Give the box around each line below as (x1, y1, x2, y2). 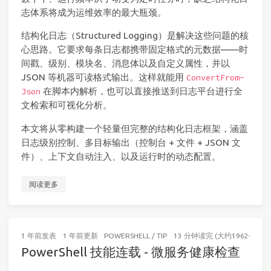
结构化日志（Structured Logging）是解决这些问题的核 (21, 30, 249, 41)
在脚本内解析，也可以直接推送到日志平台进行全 (41, 86, 243, 97)
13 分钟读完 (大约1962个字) (173, 231, 266, 240)
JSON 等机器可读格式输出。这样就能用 (21, 72, 186, 83)
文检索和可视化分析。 (21, 100, 112, 111)
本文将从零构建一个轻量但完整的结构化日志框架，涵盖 (21, 123, 248, 134)
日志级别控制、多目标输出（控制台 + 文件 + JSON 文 (21, 137, 241, 148)
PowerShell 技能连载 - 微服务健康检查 (21, 244, 240, 259)
